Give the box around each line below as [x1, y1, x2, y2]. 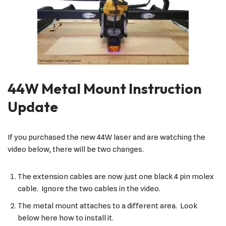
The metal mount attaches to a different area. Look [18, 201, 197, 210]
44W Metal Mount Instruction [8, 79, 202, 97]
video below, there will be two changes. [8, 144, 144, 154]
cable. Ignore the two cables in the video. [18, 184, 160, 193]
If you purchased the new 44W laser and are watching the [8, 132, 205, 142]
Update [8, 97, 58, 116]
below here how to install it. [18, 213, 114, 222]
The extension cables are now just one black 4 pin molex [18, 172, 214, 181]
